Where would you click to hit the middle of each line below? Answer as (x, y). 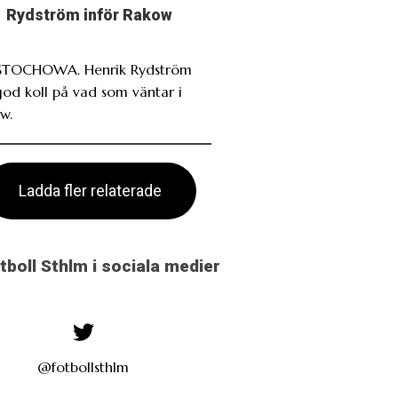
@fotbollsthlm (84, 367)
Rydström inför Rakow (90, 15)
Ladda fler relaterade (91, 190)
